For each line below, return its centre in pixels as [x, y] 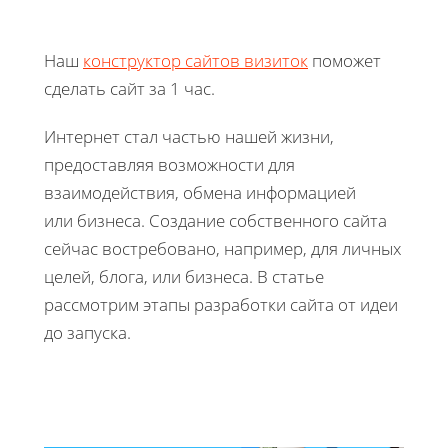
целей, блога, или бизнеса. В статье [184, 276]
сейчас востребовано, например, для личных [222, 248]
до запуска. [89, 332]
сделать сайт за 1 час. [129, 88]
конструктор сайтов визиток [195, 60]
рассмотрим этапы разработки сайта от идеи [221, 304]
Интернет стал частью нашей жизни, [189, 136]
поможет [344, 60]
